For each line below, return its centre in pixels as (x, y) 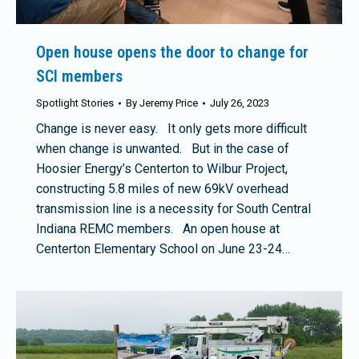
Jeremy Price (169, 103)
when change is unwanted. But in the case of (163, 149)
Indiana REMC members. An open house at (158, 229)
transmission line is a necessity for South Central (173, 209)
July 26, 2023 (240, 103)
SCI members (79, 77)
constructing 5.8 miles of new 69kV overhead (162, 189)
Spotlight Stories (75, 103)
